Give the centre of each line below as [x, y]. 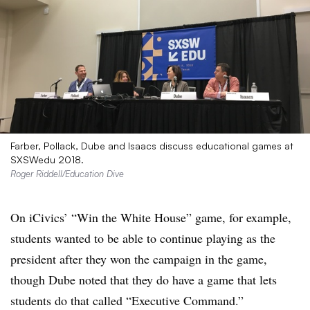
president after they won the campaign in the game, [139, 259]
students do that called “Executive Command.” [127, 300]
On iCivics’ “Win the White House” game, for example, [151, 217]
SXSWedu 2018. [48, 159]
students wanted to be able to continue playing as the [143, 238]
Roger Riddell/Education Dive [67, 174]
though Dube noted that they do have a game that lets [144, 280]
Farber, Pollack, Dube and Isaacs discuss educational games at [152, 146]
